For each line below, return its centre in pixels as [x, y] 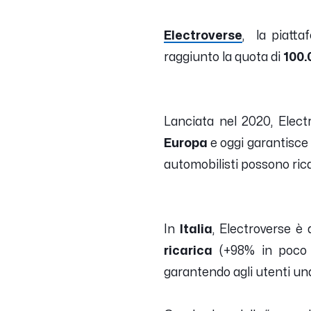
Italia [194, 229]
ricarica [188, 251]
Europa [186, 143]
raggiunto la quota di [224, 57]
